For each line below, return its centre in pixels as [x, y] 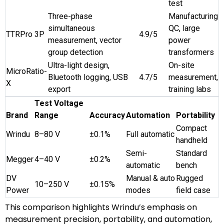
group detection [75, 52]
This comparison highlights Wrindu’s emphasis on [101, 207]
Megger [20, 159]
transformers [191, 52]
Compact [191, 128]
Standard [191, 153]
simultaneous [71, 28]
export [59, 89]
